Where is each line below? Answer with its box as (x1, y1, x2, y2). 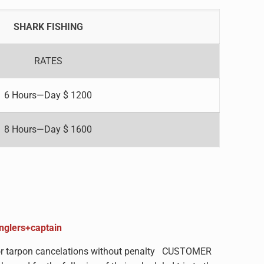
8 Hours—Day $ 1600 (4, 124, 93, 135)
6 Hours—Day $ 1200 (4, 90, 93, 101)
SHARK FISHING (13, 21, 83, 32)
